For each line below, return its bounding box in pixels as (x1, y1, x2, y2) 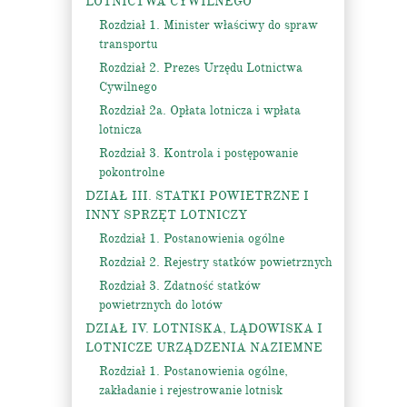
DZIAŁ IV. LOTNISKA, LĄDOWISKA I (85, 321, 323, 336)
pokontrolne (99, 164, 164, 180)
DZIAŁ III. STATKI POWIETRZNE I (85, 188, 309, 203)
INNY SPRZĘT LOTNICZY (85, 207, 247, 223)
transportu (99, 36, 157, 52)
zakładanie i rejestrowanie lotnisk (99, 382, 283, 398)
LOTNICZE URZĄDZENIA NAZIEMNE (85, 340, 323, 355)
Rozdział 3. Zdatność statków (99, 278, 261, 293)
